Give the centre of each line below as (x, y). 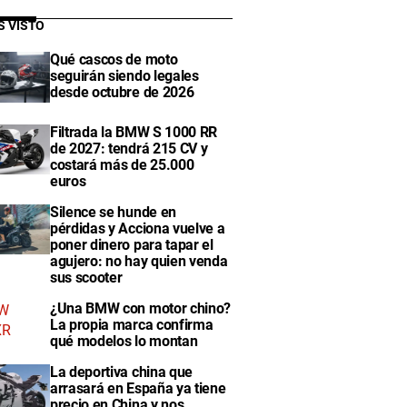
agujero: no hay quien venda (139, 261)
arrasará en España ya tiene (138, 388)
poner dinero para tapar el (132, 244)
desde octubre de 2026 (122, 93)
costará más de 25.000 (122, 164)
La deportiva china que (121, 372)
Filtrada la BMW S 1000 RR (134, 132)
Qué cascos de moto (114, 60)
